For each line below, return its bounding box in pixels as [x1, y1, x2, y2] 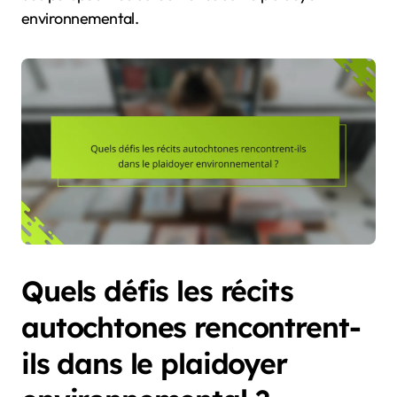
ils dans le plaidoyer [21, 345, 287, 381]
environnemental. [21, 7, 139, 28]
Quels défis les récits [21, 272, 293, 308]
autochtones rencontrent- [21, 308, 361, 345]
